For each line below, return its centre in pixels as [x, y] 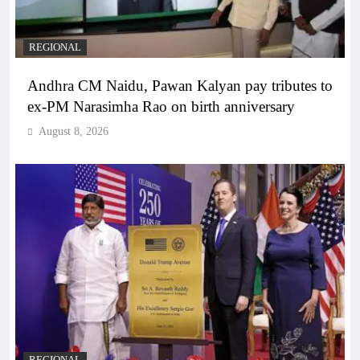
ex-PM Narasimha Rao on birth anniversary [161, 107]
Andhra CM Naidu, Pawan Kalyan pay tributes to [180, 86]
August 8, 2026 [74, 132]
